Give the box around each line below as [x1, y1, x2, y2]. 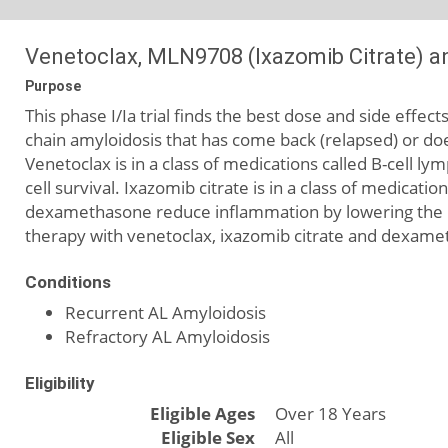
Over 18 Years [275, 402, 386, 425]
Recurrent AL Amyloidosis [65, 301, 266, 324]
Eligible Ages [150, 402, 255, 425]
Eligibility [25, 373, 95, 393]
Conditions [25, 272, 111, 292]
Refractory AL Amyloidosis [65, 325, 270, 348]
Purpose [25, 78, 81, 94]
